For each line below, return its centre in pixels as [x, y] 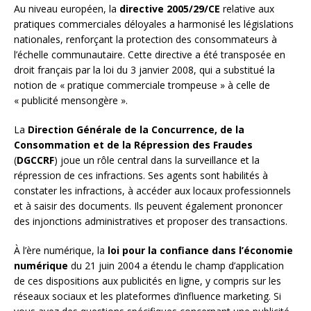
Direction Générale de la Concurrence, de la [136, 130]
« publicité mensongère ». [71, 101]
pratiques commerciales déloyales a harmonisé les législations [154, 24]
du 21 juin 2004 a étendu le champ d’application [176, 266]
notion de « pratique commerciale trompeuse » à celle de [142, 85]
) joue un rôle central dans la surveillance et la [157, 160]
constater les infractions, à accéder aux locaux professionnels [152, 191]
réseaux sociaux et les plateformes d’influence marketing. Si [148, 296]
